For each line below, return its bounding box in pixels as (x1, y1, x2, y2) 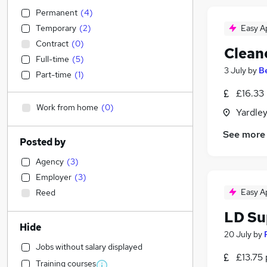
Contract (36, 38, 69, 49)
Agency (36, 156, 64, 167)
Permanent (36, 7, 77, 18)
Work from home (36, 102, 98, 113)
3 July (224, 65, 246, 76)
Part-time (36, 69, 72, 80)
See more (223, 128, 265, 141)
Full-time (36, 54, 69, 64)
